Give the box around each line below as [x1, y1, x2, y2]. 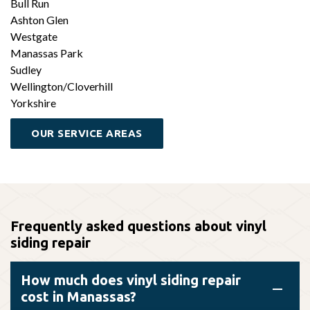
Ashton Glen [10, 12, 69, 26]
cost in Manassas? [21, 288, 136, 304]
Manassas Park [10, 46, 83, 60]
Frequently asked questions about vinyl [10, 217, 266, 234]
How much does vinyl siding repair [21, 271, 241, 288]
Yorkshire [10, 95, 56, 109]
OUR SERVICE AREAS [31, 127, 143, 139]
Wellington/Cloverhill [10, 79, 113, 93]
